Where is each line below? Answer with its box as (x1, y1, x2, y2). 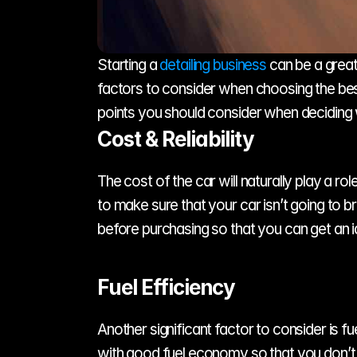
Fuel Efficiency (97, 275, 236, 300)
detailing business (159, 56, 266, 74)
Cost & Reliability (97, 127, 255, 151)
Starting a (97, 56, 160, 74)
